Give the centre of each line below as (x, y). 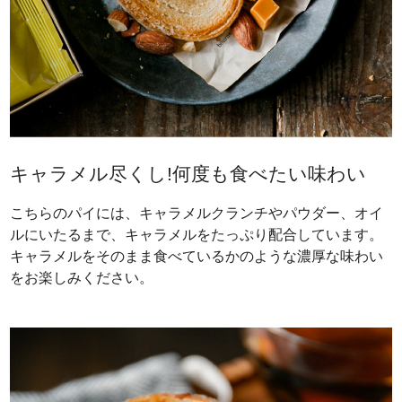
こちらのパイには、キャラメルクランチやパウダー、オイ (197, 214)
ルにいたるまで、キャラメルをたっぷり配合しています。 (197, 235)
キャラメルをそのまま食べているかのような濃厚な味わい (197, 257)
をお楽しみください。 (82, 278)
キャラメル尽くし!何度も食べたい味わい (188, 174)
